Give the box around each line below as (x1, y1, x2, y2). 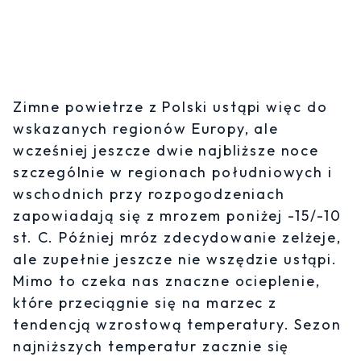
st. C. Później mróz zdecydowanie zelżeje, (13, 228, 342, 247)
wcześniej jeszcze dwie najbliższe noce (13, 141, 319, 160)
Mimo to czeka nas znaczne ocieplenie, (13, 272, 321, 291)
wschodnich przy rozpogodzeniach (13, 185, 285, 204)
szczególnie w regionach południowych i (13, 163, 333, 182)
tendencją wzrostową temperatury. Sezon (13, 315, 342, 334)
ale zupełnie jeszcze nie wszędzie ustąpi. (13, 250, 338, 269)
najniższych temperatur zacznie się (13, 337, 290, 356)
